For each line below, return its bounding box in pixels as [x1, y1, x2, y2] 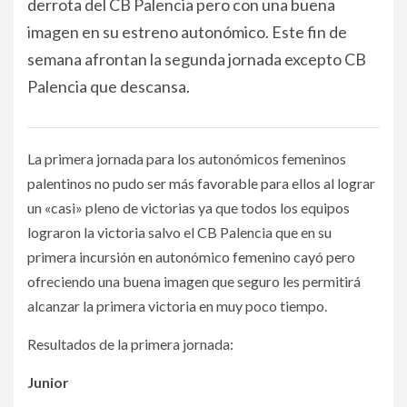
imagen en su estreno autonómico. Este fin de [27, 22, 347, 42]
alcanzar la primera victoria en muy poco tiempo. [27, 297, 327, 314]
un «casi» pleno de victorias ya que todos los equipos [27, 199, 350, 216]
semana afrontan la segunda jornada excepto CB [27, 49, 366, 69]
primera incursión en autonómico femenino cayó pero [27, 248, 355, 265]
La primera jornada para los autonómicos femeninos [27, 150, 346, 167]
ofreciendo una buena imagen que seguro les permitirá [27, 273, 361, 290]
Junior [27, 373, 69, 391]
